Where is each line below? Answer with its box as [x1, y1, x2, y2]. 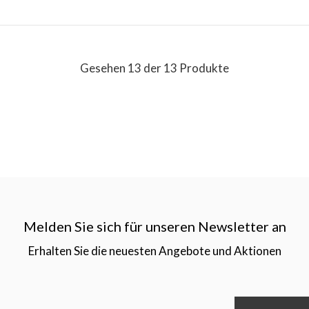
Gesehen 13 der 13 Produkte [80, 60, 229, 75]
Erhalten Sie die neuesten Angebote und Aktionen [28, 243, 281, 258]
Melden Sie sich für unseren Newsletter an [23, 217, 286, 235]
